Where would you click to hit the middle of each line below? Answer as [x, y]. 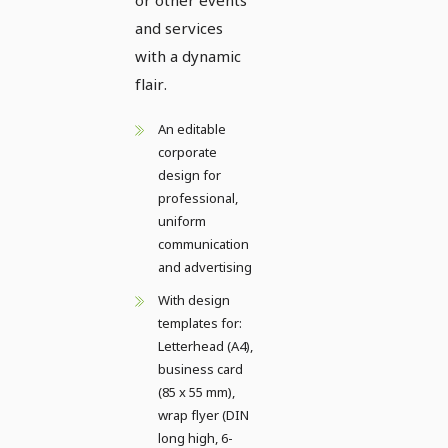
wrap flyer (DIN [203, 414]
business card [200, 368]
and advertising [205, 266]
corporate [187, 151]
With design [194, 299]
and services [179, 27]
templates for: [200, 322]
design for [189, 174]
